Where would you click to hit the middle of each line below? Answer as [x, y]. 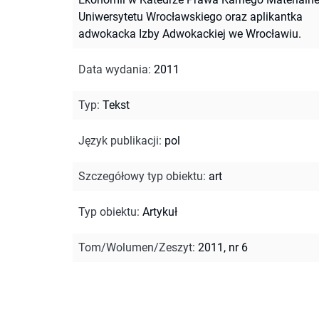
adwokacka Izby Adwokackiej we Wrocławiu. [190, 33]
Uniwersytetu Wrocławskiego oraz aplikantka [190, 16]
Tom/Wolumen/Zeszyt [135, 247]
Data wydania [113, 69]
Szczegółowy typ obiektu [141, 176]
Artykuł [160, 211]
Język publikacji [119, 140]
